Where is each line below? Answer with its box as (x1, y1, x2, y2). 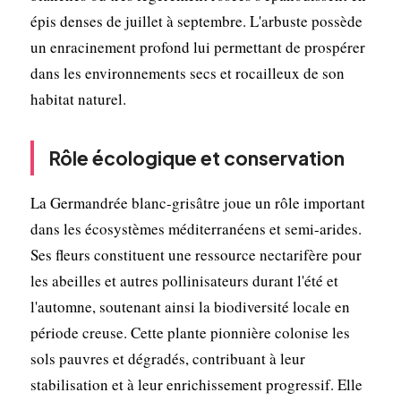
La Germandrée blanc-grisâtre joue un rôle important (30, 192, 365, 213)
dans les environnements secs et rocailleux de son (30, 62, 345, 83)
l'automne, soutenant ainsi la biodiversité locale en (30, 295, 350, 317)
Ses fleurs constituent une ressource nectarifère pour (30, 243, 362, 265)
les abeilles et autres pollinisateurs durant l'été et (30, 269, 338, 291)
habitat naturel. (30, 88, 126, 109)
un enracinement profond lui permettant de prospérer (30, 36, 365, 57)
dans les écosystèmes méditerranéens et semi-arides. (30, 218, 362, 239)
